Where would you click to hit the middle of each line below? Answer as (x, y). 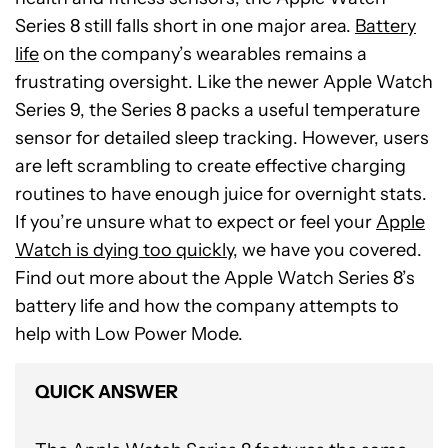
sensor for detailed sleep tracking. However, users (222, 138)
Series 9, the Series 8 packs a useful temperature (217, 110)
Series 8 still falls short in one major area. (185, 26)
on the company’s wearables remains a (203, 54)
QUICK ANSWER (106, 392)
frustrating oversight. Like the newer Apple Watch (224, 82)
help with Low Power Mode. (129, 334)
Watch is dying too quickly (124, 250)
